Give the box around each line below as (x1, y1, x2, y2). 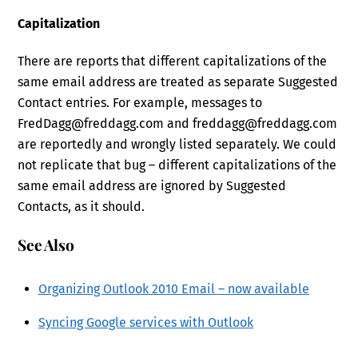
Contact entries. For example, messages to (18, 94, 263, 110)
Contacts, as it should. (18, 198, 145, 214)
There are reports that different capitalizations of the (18, 53, 328, 69)
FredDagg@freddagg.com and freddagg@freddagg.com (18, 115, 338, 131)
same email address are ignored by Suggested (18, 177, 287, 193)
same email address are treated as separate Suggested (18, 74, 339, 89)
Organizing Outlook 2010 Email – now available (38, 281, 309, 297)
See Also (18, 233, 74, 255)
